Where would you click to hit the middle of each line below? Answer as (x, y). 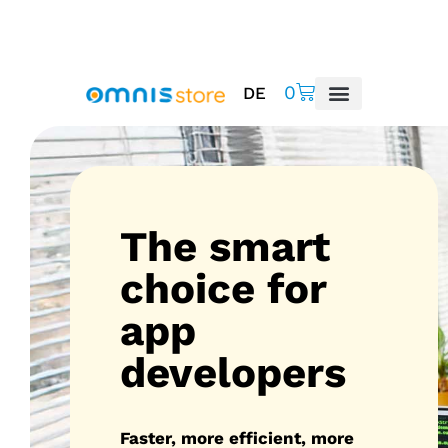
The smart (225, 247)
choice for (223, 289)
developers (233, 373)
